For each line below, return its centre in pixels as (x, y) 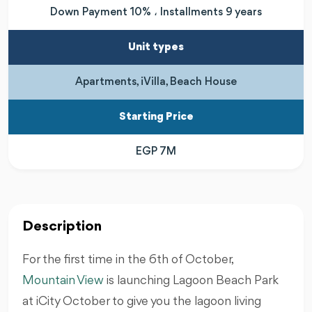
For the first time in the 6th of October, (128, 259)
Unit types (156, 47)
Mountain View (63, 280)
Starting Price (156, 117)
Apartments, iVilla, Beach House (156, 82)
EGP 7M (156, 151)
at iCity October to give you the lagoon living (142, 301)
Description (62, 226)
